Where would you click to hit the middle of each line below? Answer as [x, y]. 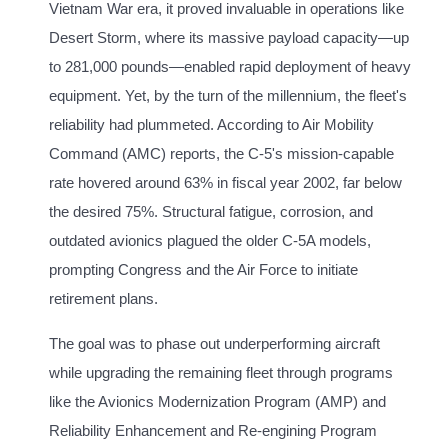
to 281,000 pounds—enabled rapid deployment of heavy [230, 67]
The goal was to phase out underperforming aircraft [214, 344]
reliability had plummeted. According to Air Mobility [211, 125]
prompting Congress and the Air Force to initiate [203, 270]
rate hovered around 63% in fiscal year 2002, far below [225, 183]
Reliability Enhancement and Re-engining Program [213, 431]
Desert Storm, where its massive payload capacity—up [229, 38]
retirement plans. [103, 299]
